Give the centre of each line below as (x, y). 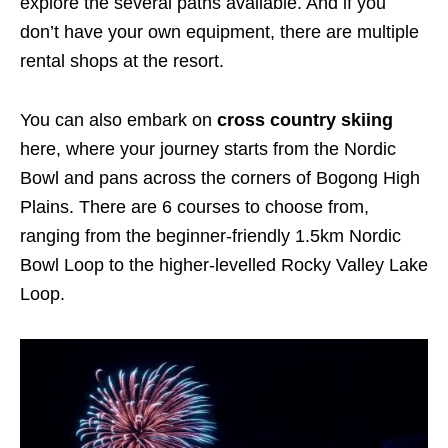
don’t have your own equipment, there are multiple (219, 31)
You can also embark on (118, 119)
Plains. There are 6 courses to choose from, (194, 206)
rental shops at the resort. (122, 60)
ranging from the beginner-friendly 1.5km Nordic (210, 235)
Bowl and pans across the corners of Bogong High (220, 177)
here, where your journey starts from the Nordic (208, 148)
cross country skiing (305, 119)
